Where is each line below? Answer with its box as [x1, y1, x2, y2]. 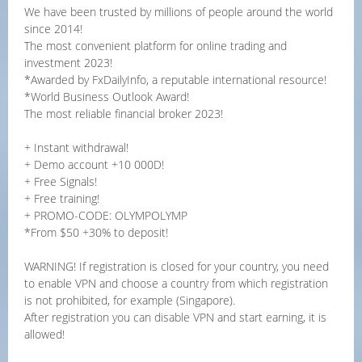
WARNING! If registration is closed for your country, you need [24, 259, 329, 274]
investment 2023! [24, 55, 112, 70]
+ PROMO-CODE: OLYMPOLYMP [24, 208, 187, 223]
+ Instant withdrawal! [24, 140, 128, 155]
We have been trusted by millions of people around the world [24, 4, 333, 19]
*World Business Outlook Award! [24, 89, 189, 104]
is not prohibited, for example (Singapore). [24, 293, 235, 308]
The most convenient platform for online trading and [24, 38, 287, 53]
